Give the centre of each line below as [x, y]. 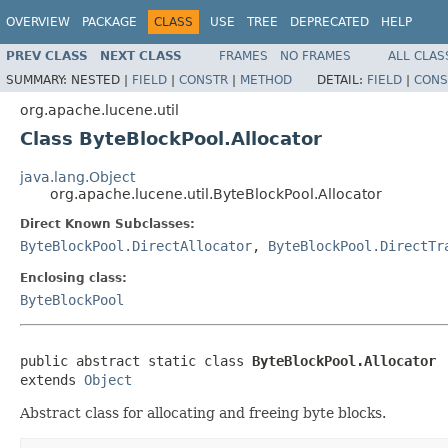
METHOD [266, 79]
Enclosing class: [73, 277]
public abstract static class [136, 360]
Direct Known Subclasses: [107, 223]
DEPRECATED [329, 22]
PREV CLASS [47, 55]
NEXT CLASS [141, 55]
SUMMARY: [38, 79]
